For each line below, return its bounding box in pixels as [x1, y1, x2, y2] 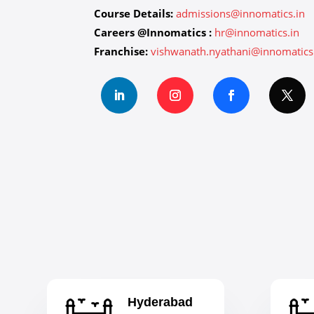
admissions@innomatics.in [176, 6, 306, 20]
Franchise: [94, 43, 149, 58]
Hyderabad [128, 295, 193, 310]
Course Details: [94, 6, 174, 20]
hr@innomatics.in [214, 25, 300, 39]
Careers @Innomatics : [94, 25, 212, 39]
